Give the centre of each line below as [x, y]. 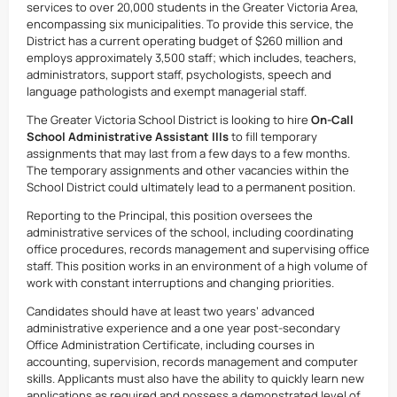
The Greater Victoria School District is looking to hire [167, 120]
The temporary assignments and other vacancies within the [188, 170]
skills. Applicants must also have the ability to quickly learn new [195, 378]
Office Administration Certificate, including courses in [171, 345]
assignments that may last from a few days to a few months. [188, 153]
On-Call [331, 120]
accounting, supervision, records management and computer [192, 362]
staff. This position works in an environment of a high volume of [197, 266]
